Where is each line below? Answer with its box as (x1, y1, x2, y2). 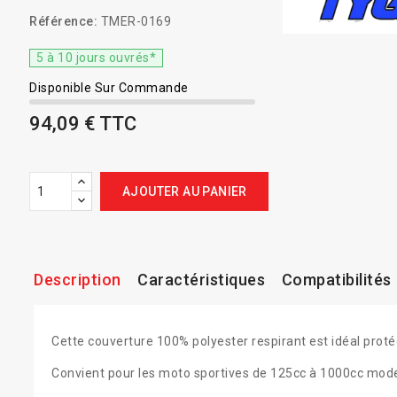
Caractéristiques (137, 270, 266, 290)
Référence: (29, 14, 98, 28)
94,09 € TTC (29, 113, 137, 135)
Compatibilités (281, 270, 392, 290)
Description (34, 270, 121, 290)
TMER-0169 (100, 14, 172, 28)
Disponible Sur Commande (29, 81, 189, 95)
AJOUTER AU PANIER (121, 184, 247, 198)
